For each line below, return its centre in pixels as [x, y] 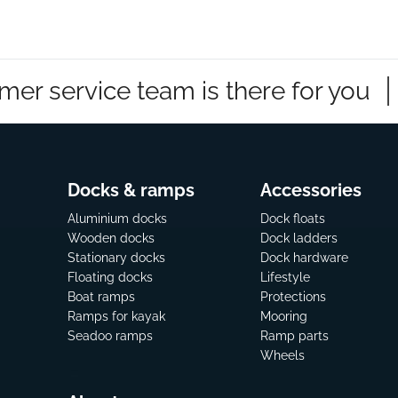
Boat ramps [101, 297]
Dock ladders [298, 239]
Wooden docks [111, 239]
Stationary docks [116, 258]
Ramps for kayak [116, 317]
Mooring [283, 317]
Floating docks [110, 278]
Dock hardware [304, 258]
